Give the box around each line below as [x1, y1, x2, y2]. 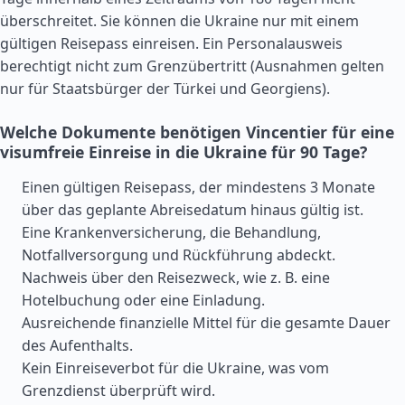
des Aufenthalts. [22, 335, 133, 355]
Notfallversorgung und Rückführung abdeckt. [22, 245, 335, 265]
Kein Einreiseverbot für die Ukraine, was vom [22, 358, 329, 378]
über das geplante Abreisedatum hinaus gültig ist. [22, 200, 363, 220]
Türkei [174, 79, 216, 99]
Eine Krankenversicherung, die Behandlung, [22, 222, 321, 242]
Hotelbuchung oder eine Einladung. [22, 290, 265, 310]
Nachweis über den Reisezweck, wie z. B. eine [22, 268, 330, 287]
